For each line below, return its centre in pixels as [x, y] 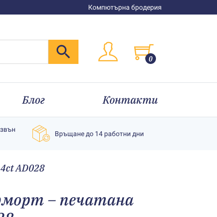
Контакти [130, 100]
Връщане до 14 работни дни [99, 133]
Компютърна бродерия [125, 7]
